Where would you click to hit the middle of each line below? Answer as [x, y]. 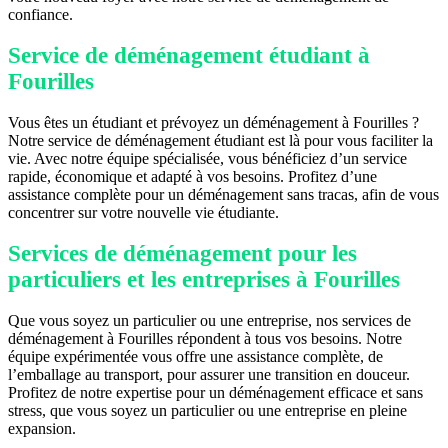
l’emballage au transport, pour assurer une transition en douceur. [209, 375]
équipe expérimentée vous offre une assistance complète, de [195, 357]
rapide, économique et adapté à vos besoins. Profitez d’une [192, 177]
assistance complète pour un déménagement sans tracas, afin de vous [223, 195]
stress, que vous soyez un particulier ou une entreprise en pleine [207, 411]
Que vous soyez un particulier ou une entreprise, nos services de [209, 321]
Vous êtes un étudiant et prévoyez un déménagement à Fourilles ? [213, 123]
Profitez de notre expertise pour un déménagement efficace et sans [215, 393]
